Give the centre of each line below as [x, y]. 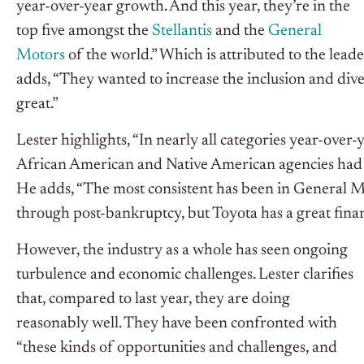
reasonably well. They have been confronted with [177, 324]
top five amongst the [84, 31]
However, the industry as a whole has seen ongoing [182, 251]
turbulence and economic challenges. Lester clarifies [185, 275]
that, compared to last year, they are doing [153, 299]
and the [240, 31]
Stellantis [182, 31]
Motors [41, 56]
